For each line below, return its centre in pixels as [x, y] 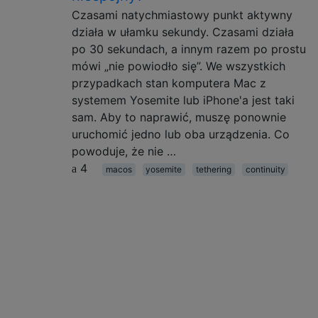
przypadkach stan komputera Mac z [169, 83]
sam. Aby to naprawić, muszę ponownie [179, 117]
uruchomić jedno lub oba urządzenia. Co [181, 134]
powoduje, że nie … [124, 151]
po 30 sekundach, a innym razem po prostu [189, 49]
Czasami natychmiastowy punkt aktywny [182, 15]
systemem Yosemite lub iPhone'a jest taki [183, 100]
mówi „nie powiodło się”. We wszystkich [179, 66]
